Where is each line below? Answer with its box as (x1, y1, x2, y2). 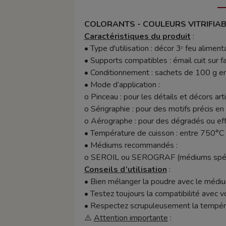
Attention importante (93, 212, 168, 224)
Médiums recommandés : (90, 140, 178, 151)
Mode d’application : (90, 79, 160, 91)
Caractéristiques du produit (84, 31, 191, 42)
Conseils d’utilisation (84, 164, 167, 176)
